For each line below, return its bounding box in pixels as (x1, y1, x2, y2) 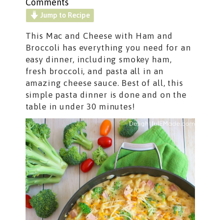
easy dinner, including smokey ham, (25, 55, 172, 65)
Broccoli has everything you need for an (25, 43, 191, 53)
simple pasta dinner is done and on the (25, 90, 187, 100)
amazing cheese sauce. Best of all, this (25, 78, 183, 88)
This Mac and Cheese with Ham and (25, 31, 173, 41)
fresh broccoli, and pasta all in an (25, 66, 164, 77)
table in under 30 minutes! (25, 102, 135, 112)
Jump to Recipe (39, 11, 90, 19)
